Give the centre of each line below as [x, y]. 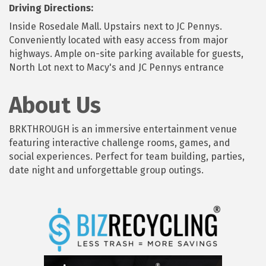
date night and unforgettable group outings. [106, 170]
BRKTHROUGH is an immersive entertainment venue [123, 129]
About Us [55, 105]
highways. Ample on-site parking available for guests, [126, 53]
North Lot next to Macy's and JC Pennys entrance [116, 67]
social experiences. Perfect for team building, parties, [127, 156]
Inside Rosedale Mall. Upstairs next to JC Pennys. [115, 26]
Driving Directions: [51, 8]
